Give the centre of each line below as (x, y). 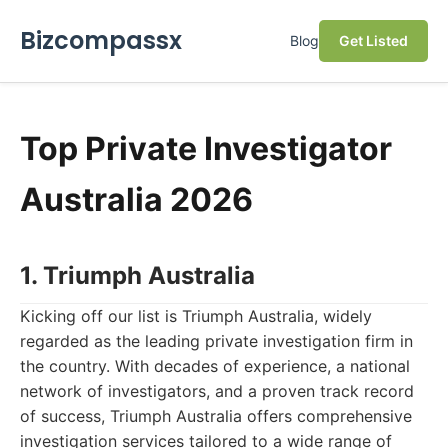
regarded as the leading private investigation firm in (216, 341)
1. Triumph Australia (137, 275)
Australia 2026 (136, 199)
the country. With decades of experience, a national (215, 366)
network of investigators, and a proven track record (217, 391)
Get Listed (373, 40)
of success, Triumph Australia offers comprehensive (216, 416)
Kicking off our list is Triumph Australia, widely (196, 316)
